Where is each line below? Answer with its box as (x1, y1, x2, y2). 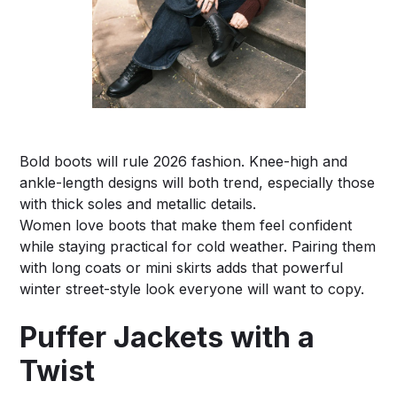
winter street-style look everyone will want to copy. (19, 279, 365, 298)
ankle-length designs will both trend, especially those (19, 173, 376, 191)
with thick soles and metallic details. (19, 194, 257, 213)
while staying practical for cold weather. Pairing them (19, 237, 377, 255)
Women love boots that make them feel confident (19, 215, 353, 234)
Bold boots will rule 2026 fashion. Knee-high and (19, 152, 348, 170)
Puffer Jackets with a (19, 319, 315, 354)
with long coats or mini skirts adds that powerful (19, 258, 344, 276)
